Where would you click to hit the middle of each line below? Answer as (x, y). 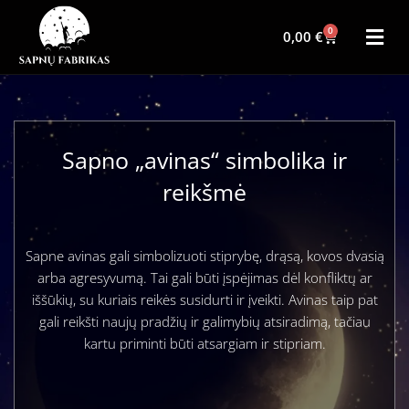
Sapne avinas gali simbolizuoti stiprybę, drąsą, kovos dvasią (204, 255)
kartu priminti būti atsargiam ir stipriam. (204, 343)
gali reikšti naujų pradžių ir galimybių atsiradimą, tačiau (204, 321)
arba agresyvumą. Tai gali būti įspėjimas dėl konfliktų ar (204, 277)
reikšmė (204, 191)
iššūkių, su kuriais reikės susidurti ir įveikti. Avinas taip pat (204, 299)
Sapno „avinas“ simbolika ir (204, 159)
